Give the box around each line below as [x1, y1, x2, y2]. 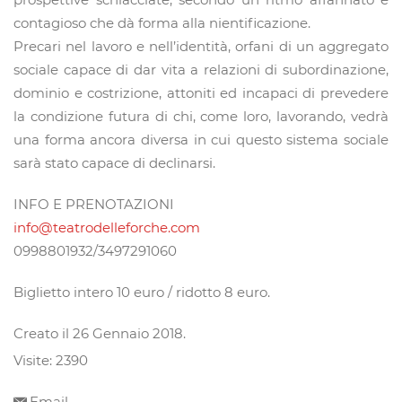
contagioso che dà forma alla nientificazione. [13, 14, 310, 32]
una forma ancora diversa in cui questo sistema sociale [13, 131, 389, 149]
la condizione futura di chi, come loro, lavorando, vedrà [13, 108, 389, 126]
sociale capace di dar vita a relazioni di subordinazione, [13, 61, 389, 79]
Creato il [13, 325, 73, 343]
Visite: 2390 [13, 352, 88, 370]
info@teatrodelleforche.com [13, 219, 200, 237]
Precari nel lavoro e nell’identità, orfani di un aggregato [13, 38, 389, 56]
